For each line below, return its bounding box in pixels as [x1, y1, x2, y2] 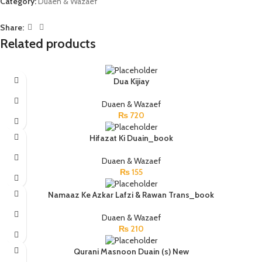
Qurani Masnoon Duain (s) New [73, 246, 189, 257]
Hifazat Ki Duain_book [89, 133, 173, 144]
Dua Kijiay [113, 76, 149, 87]
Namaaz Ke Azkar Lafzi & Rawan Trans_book [48, 189, 214, 201]
